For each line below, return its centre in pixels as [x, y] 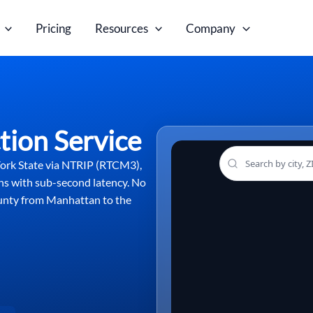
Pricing [54, 28]
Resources [122, 28]
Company [211, 28]
